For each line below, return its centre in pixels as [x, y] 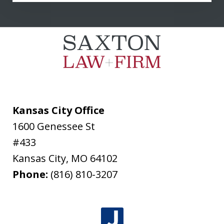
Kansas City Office [59, 110]
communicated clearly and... [87, 10]
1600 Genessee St [54, 126]
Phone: [32, 174]
